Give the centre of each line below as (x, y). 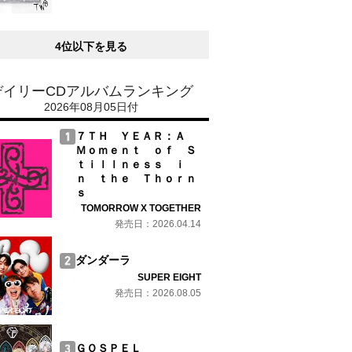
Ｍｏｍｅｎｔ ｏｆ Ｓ (136, 150)
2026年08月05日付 (91, 107)
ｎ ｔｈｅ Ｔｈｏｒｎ (136, 178)
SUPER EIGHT (169, 277)
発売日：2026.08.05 (158, 293)
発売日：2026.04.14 (158, 224)
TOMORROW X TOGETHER (141, 208)
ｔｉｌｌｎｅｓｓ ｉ (130, 164)
